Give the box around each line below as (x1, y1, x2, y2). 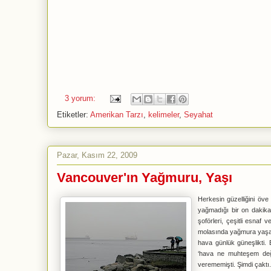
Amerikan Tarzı (90, 110, 143, 119)
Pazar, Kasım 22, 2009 (57, 150, 137, 160)
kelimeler (148, 110, 179, 119)
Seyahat (184, 110, 213, 119)
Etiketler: (57, 110, 90, 119)
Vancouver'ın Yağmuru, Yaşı (57, 170, 232, 185)
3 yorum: (65, 94, 98, 103)
